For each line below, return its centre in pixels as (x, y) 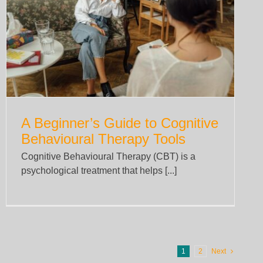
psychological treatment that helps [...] (99, 171)
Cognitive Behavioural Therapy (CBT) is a (108, 157)
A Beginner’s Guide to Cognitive (120, 123)
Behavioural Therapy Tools (103, 139)
